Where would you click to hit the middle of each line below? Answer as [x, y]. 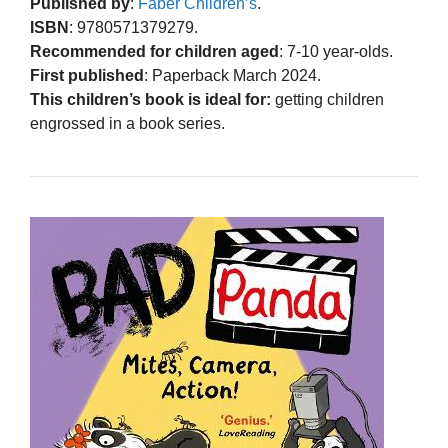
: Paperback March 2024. [232, 76]
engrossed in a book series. [127, 124]
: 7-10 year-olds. [336, 52]
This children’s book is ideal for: [152, 100]
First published [87, 76]
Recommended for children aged [154, 52]
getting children [329, 100]
